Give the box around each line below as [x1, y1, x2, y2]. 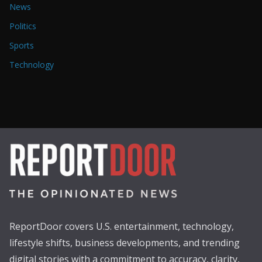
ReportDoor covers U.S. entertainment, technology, [9, 220, 234, 233]
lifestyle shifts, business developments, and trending [9, 236, 240, 250]
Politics [9, 20, 36, 32]
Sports [9, 39, 34, 51]
